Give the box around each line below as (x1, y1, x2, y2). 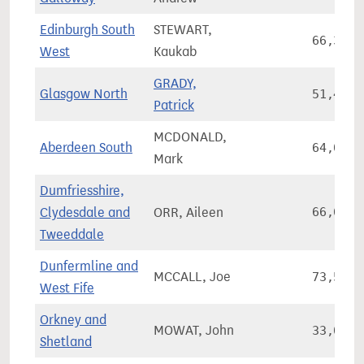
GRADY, (154, 76, 197, 91)
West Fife (40, 280, 94, 296)
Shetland (40, 334, 92, 349)
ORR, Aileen (154, 205, 223, 220)
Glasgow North (40, 86, 128, 102)
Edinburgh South (40, 22, 135, 37)
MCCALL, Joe (154, 269, 231, 284)
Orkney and (40, 312, 106, 327)
